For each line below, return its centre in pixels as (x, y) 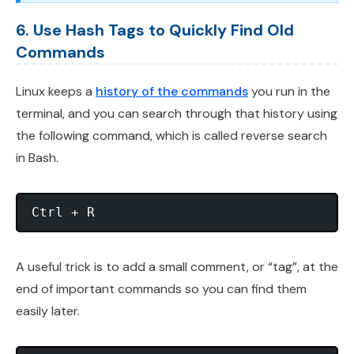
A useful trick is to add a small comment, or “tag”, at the (177, 267)
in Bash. (37, 158)
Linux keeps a (56, 92)
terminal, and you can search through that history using (177, 114)
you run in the (289, 92)
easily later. (48, 311)
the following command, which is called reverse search (171, 136)
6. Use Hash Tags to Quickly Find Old (155, 30)
